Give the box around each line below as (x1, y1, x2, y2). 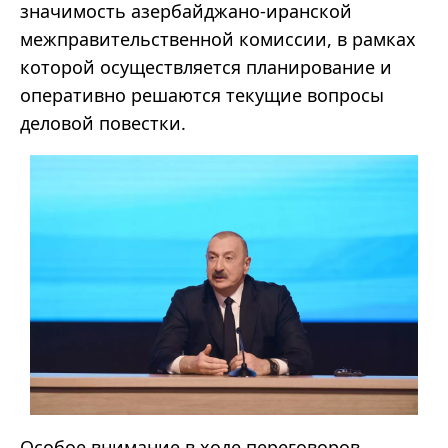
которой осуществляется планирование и (20, 55, 392, 80)
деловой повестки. (20, 111, 186, 136)
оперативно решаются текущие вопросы (20, 83, 384, 108)
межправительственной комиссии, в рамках (20, 27, 416, 52)
